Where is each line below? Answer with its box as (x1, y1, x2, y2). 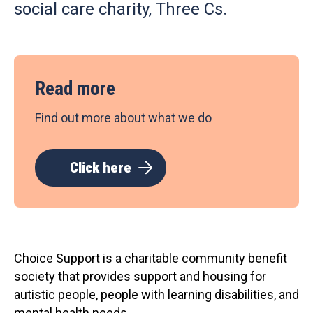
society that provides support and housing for (14, 269, 266, 284)
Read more (35, 78, 115, 100)
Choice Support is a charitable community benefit (14, 251, 287, 265)
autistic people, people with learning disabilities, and (14, 287, 299, 302)
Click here (70, 159, 131, 176)
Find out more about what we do (35, 110, 212, 125)
